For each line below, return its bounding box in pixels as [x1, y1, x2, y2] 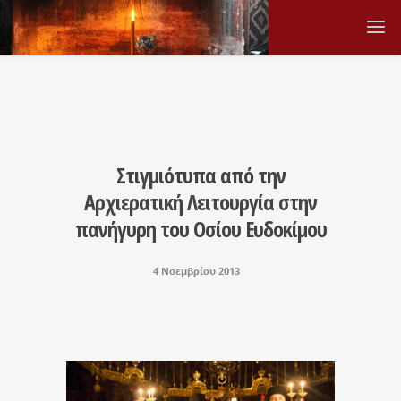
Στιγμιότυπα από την [115, 160, 286, 190]
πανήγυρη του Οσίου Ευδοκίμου [74, 214, 327, 243]
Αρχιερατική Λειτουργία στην [84, 187, 317, 217]
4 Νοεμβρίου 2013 [152, 264, 240, 277]
